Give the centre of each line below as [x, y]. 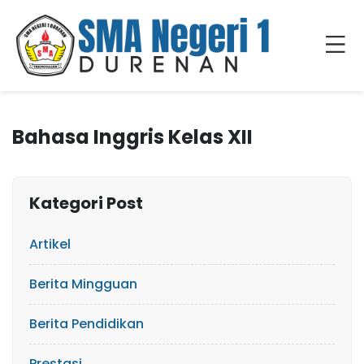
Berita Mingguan [83, 284]
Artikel [50, 244]
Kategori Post [86, 203]
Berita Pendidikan [87, 323]
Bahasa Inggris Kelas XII [132, 136]
